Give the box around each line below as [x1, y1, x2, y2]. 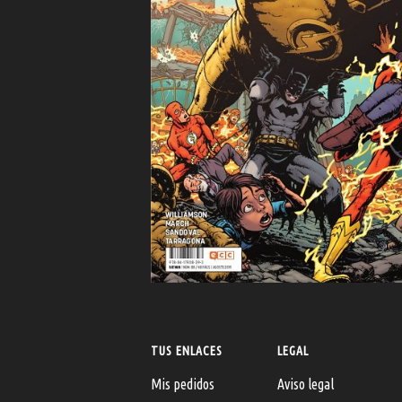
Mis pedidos [151, 375, 215, 392]
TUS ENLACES [151, 343, 223, 358]
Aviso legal [277, 375, 335, 392]
